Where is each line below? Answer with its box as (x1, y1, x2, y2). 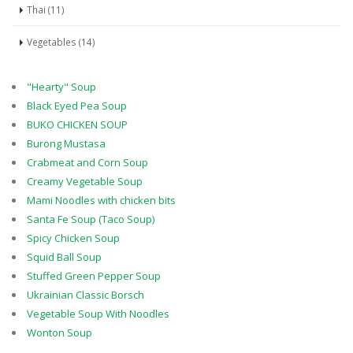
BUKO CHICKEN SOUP (27, 117, 128, 132)
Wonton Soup (27, 325, 92, 340)
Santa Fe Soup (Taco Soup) (27, 212, 154, 226)
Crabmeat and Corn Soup (27, 155, 148, 169)
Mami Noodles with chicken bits (27, 193, 176, 207)
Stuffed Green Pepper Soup (27, 269, 161, 283)
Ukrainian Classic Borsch (27, 288, 144, 302)
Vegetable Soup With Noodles (27, 307, 169, 321)
